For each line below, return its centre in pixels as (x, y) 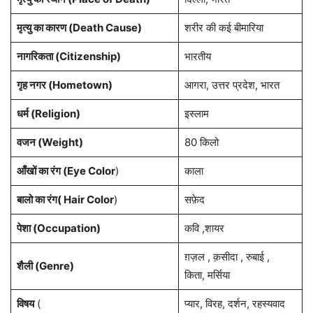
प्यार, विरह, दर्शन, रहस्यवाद (234, 304)
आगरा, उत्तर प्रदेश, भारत (232, 85)
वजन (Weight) (50, 143)
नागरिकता (35, 57)
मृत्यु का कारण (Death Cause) (79, 28)
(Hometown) (79, 85)
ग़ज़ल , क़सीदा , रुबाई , (227, 257)
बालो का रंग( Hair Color (65, 200)
